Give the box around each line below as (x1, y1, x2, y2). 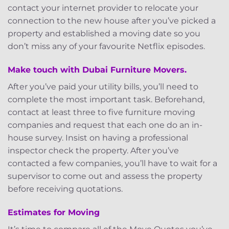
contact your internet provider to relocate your (8, 3, 198, 13)
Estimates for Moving (8, 207, 100, 217)
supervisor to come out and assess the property (8, 171, 202, 181)
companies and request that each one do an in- (8, 120, 202, 130)
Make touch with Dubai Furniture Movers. (8, 65, 187, 75)
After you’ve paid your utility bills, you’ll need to (8, 82, 198, 92)
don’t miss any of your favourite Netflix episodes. (8, 41, 205, 52)
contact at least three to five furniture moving (8, 107, 195, 118)
